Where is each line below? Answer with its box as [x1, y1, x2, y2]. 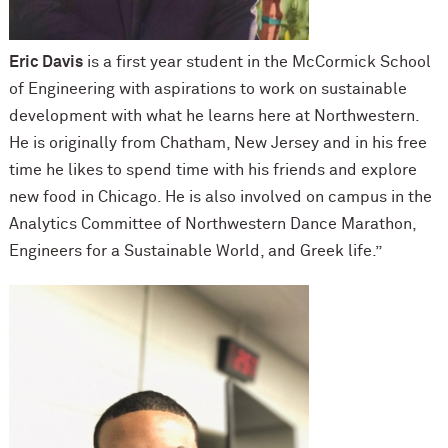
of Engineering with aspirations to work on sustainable [8, 80, 407, 97]
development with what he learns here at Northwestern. [8, 107, 419, 124]
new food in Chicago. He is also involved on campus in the [8, 188, 432, 205]
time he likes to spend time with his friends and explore [8, 161, 417, 178]
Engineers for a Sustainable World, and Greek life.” [8, 242, 382, 259]
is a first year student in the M [82, 53, 306, 70]
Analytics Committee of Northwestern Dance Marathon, [8, 215, 416, 232]
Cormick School [314, 53, 431, 70]
